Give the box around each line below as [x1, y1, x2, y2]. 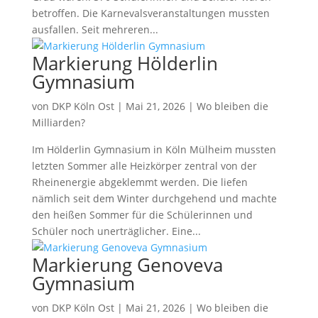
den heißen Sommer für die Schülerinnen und [31, 208, 253, 221]
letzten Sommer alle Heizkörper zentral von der [31, 159, 257, 172]
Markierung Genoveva [31, 252, 223, 278]
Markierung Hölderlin [31, 50, 218, 76]
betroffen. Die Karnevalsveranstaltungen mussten [31, 6, 270, 20]
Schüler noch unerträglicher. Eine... [31, 224, 201, 238]
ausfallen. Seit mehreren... [31, 23, 158, 36]
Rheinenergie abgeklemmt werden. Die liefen [31, 175, 248, 189]
